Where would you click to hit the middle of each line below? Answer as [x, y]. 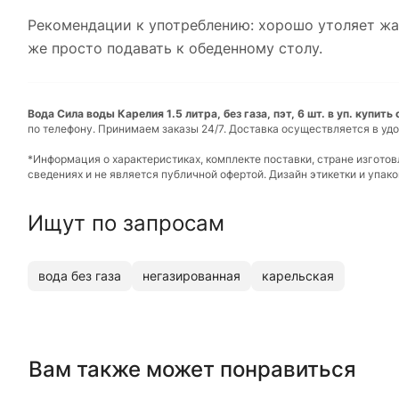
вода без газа [80, 276]
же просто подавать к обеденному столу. [175, 48]
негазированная [191, 276]
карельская [298, 276]
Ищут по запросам [126, 223]
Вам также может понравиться [192, 369]
